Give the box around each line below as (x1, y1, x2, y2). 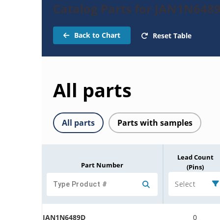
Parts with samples (117, 117, 192, 128)
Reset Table (153, 30, 192, 40)
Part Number (81, 160, 123, 169)
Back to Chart (74, 30, 120, 40)
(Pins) (187, 162, 204, 171)
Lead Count (177, 152, 214, 162)
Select (175, 179, 195, 189)
